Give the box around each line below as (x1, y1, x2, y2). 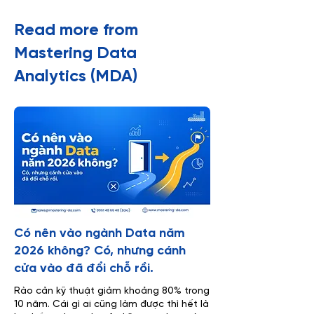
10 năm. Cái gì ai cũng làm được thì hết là (14, 299, 209, 310)
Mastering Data (14, 45, 137, 63)
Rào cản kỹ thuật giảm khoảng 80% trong (14, 286, 210, 297)
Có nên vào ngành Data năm (14, 227, 185, 241)
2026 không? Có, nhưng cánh (14, 245, 186, 259)
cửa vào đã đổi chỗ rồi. (14, 262, 153, 276)
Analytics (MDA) (14, 68, 137, 86)
